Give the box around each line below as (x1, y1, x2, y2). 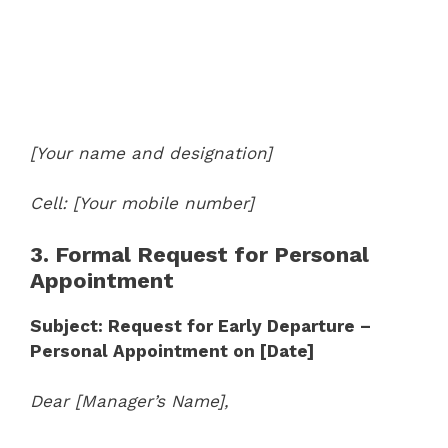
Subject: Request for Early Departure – (30, 315, 371, 336)
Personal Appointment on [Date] (30, 340, 314, 361)
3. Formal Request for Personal (30, 241, 369, 267)
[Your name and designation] (30, 142, 272, 163)
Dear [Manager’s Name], (30, 391, 229, 411)
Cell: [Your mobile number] (30, 193, 254, 213)
